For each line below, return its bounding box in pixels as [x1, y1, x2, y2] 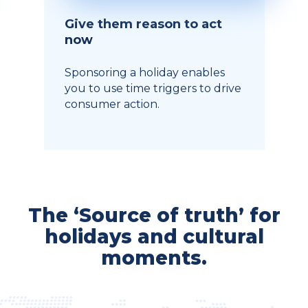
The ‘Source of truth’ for [27, 203, 280, 227]
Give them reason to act [64, 16, 222, 32]
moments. [101, 245, 207, 269]
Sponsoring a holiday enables [64, 65, 225, 79]
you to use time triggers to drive [64, 81, 241, 95]
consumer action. [64, 97, 159, 111]
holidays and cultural [44, 224, 264, 248]
